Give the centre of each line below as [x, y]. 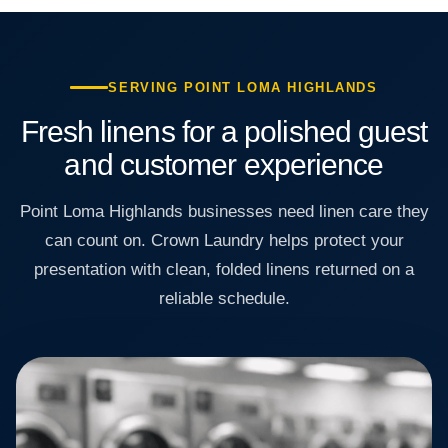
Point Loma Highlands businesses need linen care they [224, 212]
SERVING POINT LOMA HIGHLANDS [243, 88]
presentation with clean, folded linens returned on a [224, 270]
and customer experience [224, 164]
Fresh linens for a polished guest [224, 131]
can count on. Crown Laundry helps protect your [224, 241]
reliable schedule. [224, 299]
